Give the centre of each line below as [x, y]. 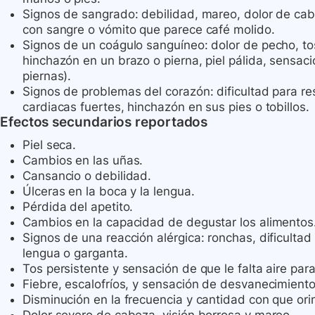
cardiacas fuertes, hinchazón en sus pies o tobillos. [166, 107]
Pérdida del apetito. [78, 207]
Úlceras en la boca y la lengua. [109, 192]
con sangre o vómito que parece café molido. [149, 30]
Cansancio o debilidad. [87, 176]
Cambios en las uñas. [83, 161]
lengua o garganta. [75, 253]
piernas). [47, 76]
